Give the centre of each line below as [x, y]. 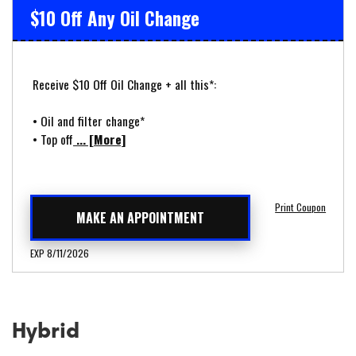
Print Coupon [301, 207]
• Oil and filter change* [89, 121]
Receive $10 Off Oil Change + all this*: [124, 85]
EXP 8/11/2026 [59, 253]
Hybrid [46, 330]
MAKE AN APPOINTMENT [140, 218]
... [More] [99, 139]
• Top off [53, 139]
